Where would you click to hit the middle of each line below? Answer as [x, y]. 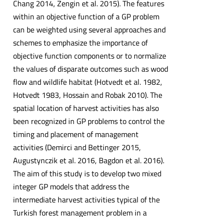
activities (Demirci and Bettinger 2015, [77, 147]
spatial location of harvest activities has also [86, 108]
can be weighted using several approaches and [89, 30]
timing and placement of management [76, 134]
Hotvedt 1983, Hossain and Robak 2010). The [87, 95]
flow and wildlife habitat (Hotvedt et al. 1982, [87, 82]
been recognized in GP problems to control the [89, 121]
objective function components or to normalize [89, 56]
